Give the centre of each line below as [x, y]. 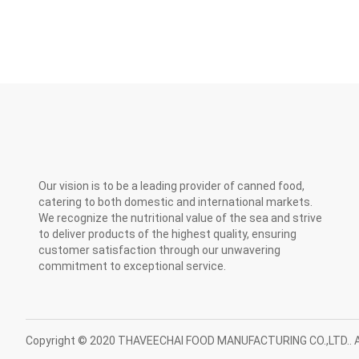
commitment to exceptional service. [132, 266]
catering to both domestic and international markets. [175, 202]
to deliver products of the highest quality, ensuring [167, 234]
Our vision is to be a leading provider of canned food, [171, 186]
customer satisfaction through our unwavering [159, 250]
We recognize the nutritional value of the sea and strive [180, 218]
